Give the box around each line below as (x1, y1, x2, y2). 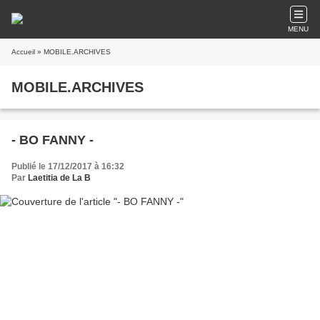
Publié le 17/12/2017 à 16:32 (11, 161, 124, 171)
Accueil (11, 48, 35, 56)
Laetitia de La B (28, 173, 91, 183)
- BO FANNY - (11, 133, 94, 147)
